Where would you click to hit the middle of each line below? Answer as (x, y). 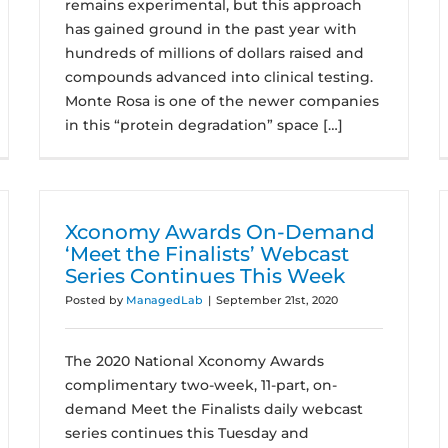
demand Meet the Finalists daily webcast (214, 409)
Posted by (95, 300)
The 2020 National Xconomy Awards (194, 361)
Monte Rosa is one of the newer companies (222, 101)
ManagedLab (164, 300)
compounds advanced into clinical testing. (219, 77)
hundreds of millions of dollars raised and (214, 53)
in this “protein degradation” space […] (204, 125)
